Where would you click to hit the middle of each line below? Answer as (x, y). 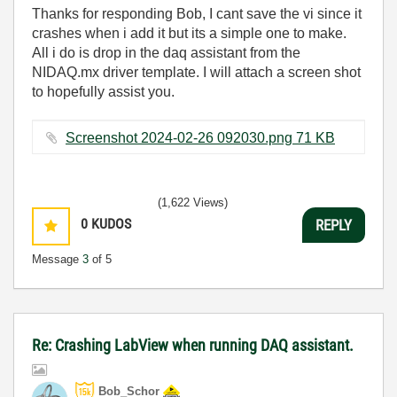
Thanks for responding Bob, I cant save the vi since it (197, 14)
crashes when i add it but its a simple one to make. (189, 33)
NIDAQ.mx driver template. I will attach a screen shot (196, 72)
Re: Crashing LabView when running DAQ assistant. (193, 345)
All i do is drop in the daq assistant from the (166, 53)
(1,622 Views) (193, 202)
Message (57, 259)
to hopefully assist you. (103, 92)
